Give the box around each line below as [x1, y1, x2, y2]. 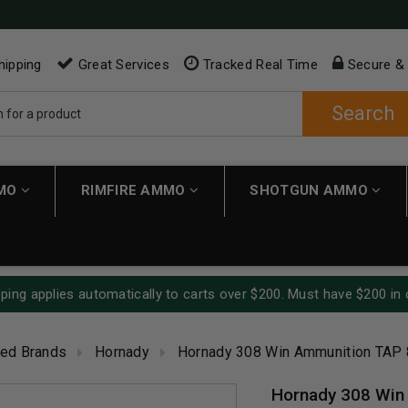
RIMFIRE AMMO [81, 181, 189, 199]
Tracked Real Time [199, 56, 318, 74]
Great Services [74, 56, 169, 74]
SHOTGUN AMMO [250, 181, 372, 199]
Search [331, 102, 394, 126]
